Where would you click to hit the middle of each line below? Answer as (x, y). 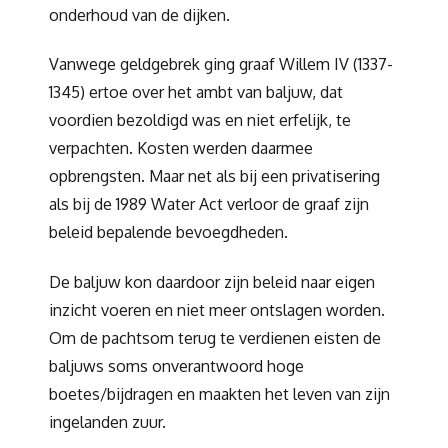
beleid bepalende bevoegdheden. (168, 232)
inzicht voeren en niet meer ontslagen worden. (217, 310)
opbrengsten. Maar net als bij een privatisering (214, 176)
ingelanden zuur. (107, 422)
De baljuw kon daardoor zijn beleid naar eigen (212, 282)
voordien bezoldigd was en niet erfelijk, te (200, 120)
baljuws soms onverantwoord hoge (176, 366)
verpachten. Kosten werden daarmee (181, 148)
